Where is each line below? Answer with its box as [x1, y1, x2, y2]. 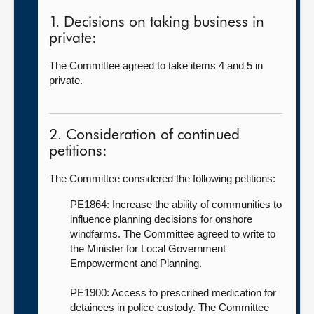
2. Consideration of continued [49, 128, 240, 143]
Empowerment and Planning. [70, 257, 205, 269]
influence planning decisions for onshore [70, 213, 252, 225]
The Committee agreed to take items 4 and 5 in [49, 60, 263, 71]
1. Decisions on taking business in [49, 15, 264, 30]
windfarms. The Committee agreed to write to [70, 228, 275, 240]
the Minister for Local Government [70, 243, 226, 254]
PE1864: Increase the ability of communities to [70, 198, 282, 210]
